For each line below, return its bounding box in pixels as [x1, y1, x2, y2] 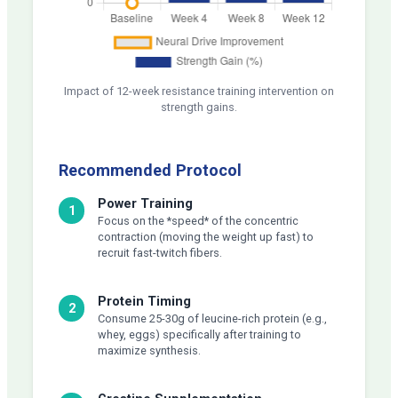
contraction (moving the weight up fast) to [97, 229, 314, 243]
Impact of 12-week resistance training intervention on [64, 84, 334, 98]
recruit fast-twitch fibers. [97, 245, 222, 259]
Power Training [97, 195, 193, 211]
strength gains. [161, 99, 237, 114]
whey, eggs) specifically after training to [97, 327, 301, 341]
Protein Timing [97, 292, 191, 309]
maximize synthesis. [97, 343, 201, 357]
